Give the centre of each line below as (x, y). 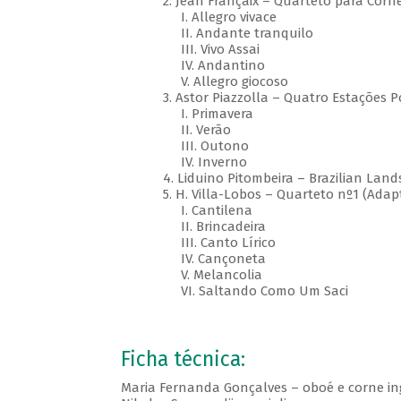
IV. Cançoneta (216, 259)
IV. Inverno (206, 162)
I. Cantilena (209, 211)
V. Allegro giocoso (227, 82)
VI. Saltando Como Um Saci (257, 291)
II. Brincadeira (216, 227)
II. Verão (198, 130)
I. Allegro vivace (221, 17)
